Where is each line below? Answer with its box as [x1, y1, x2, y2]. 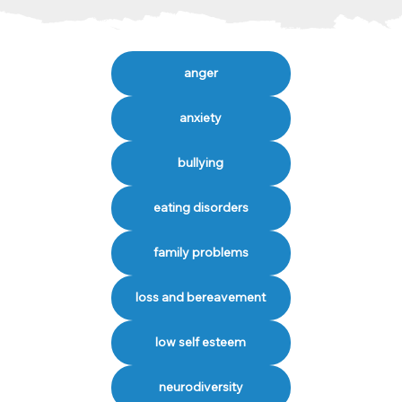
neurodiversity [158, 379, 243, 396]
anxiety [179, 109, 223, 127]
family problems [153, 244, 249, 261]
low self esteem [155, 334, 247, 351]
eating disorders [153, 199, 249, 216]
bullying [178, 154, 224, 171]
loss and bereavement [135, 289, 267, 306]
